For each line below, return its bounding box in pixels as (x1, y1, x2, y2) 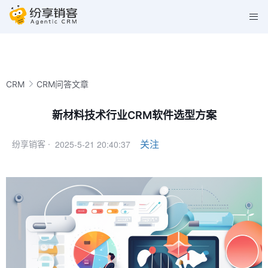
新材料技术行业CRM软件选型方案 (51, 109, 217, 121)
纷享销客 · (12, 139, 50, 149)
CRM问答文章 (36, 78, 89, 89)
